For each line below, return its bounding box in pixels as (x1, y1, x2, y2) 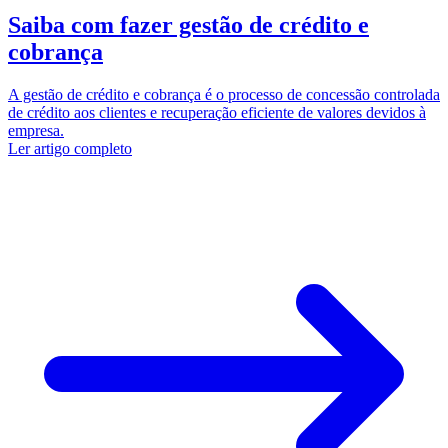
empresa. (8, 122, 64, 140)
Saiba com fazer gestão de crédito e (8, 12, 369, 39)
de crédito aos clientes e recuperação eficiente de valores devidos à (8, 104, 426, 122)
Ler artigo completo (8, 140, 132, 158)
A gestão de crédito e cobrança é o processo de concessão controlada (8, 86, 440, 104)
